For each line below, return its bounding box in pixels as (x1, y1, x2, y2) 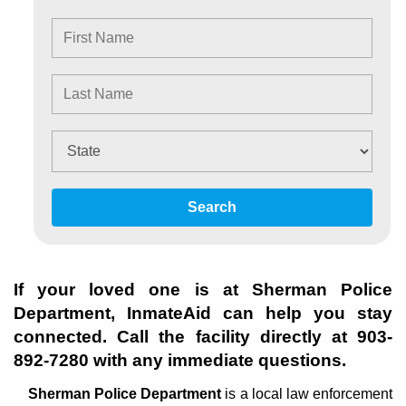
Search (188, 199, 237, 215)
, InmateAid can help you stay (111, 304, 392, 323)
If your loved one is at (14, 280, 252, 299)
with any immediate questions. (89, 351, 346, 370)
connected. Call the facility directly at (14, 327, 357, 346)
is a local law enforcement (225, 386, 393, 401)
